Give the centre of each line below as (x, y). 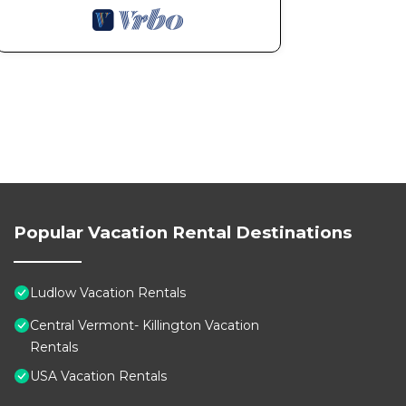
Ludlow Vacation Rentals (108, 293)
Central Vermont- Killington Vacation (145, 326)
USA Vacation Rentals (98, 377)
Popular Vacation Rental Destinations (183, 233)
